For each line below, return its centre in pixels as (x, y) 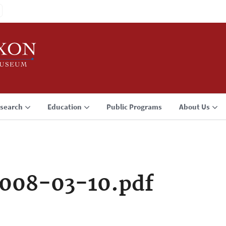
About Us (194, 107)
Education (65, 107)
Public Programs (134, 107)
